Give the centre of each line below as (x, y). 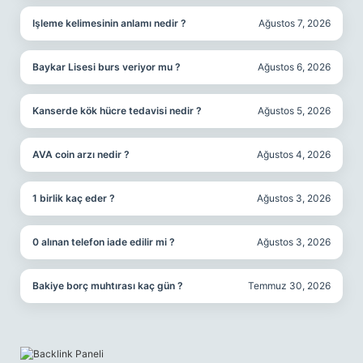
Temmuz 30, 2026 (289, 286)
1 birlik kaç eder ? (74, 198)
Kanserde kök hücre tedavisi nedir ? (117, 111)
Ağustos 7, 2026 (295, 23)
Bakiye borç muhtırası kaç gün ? (108, 286)
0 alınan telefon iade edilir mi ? (104, 242)
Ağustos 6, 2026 (294, 67)
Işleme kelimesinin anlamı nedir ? (109, 23)
